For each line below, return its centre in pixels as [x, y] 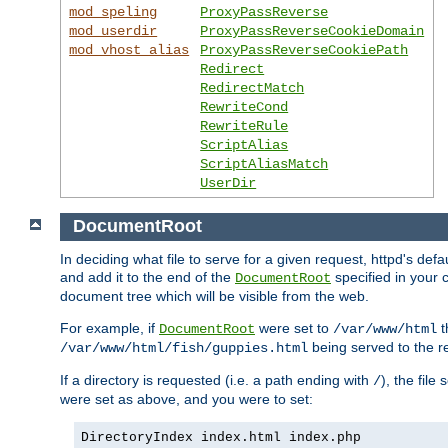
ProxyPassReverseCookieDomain [312, 30]
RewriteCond [244, 106]
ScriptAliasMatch [264, 163]
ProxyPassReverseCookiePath [304, 49]
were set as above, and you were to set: [186, 399]
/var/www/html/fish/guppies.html [184, 348]
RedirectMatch [252, 87]
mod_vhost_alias [129, 49]
